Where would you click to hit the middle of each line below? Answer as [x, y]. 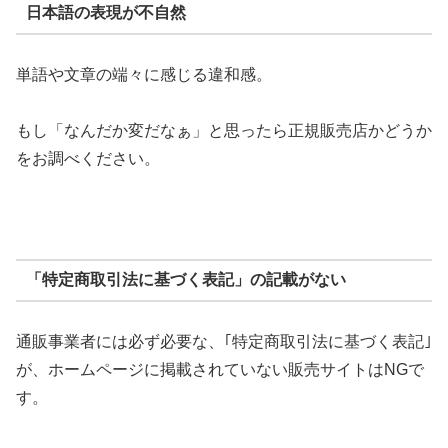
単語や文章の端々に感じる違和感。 [144, 74]
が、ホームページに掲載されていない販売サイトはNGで [220, 369]
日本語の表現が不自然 [105, 12]
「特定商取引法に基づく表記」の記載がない [185, 280]
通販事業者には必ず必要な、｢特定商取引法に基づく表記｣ [224, 341]
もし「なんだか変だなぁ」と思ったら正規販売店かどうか [224, 131]
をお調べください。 [88, 159]
